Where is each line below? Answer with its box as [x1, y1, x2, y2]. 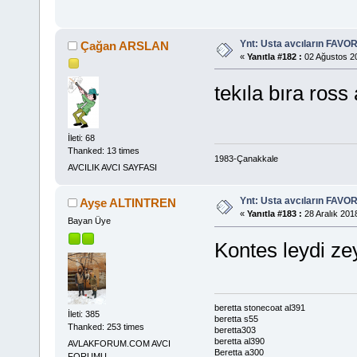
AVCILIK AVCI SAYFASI [67, 163, 157, 173]
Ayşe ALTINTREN [80, 196, 177, 210]
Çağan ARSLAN [80, 38, 170, 53]
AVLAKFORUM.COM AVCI [67, 339, 171, 349]
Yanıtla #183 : [246, 209, 302, 219]
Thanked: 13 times [67, 145, 139, 155]
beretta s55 [214, 314, 258, 324]
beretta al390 [214, 336, 265, 347]
